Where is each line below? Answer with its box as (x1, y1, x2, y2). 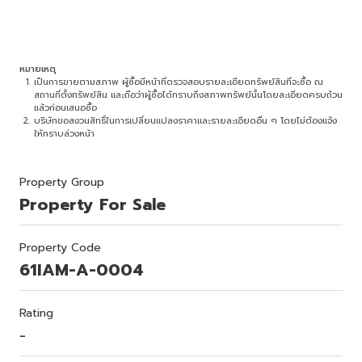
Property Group (19, 174, 104, 192)
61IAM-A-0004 (19, 258, 144, 283)
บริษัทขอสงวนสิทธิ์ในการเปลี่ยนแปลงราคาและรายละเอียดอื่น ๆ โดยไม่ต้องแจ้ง (34, 114, 337, 128)
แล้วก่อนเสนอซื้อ (34, 101, 97, 116)
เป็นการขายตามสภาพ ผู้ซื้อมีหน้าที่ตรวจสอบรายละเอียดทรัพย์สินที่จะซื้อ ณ (34, 75, 323, 90)
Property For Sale (19, 192, 166, 217)
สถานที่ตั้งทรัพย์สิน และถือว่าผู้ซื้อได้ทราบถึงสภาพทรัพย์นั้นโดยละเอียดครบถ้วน (34, 88, 343, 103)
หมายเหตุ (19, 62, 56, 77)
